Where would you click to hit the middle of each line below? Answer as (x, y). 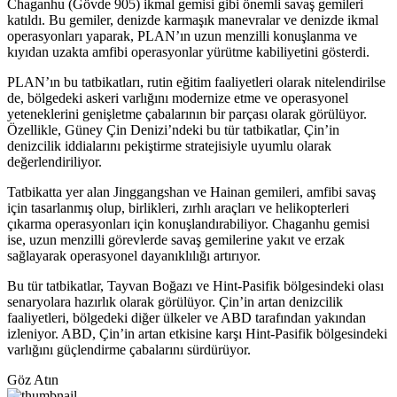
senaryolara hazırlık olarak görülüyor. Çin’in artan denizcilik (175, 302)
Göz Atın (33, 380)
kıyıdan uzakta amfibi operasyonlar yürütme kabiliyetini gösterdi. (188, 52)
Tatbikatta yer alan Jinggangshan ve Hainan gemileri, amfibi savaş (191, 192)
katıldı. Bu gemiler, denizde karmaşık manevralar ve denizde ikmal (193, 20)
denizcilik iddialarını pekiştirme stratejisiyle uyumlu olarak (169, 146)
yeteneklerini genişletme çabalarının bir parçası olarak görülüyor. (187, 114)
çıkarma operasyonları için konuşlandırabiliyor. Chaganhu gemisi (188, 224)
